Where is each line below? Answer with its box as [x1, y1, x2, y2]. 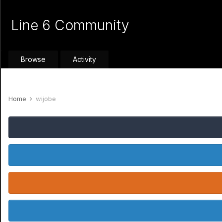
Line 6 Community [11, 17, 129, 34]
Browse [21, 55, 46, 63]
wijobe [36, 95, 56, 103]
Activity [73, 55, 96, 63]
